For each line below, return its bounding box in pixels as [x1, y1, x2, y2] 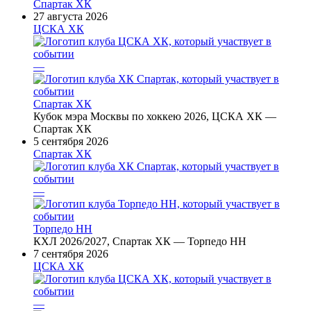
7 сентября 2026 [33, 247, 108, 260]
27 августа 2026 [33, 10, 108, 22]
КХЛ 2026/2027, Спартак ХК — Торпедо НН [33, 235, 246, 247]
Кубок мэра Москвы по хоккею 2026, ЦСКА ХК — [33, 110, 276, 122]
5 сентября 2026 [33, 135, 108, 147]
